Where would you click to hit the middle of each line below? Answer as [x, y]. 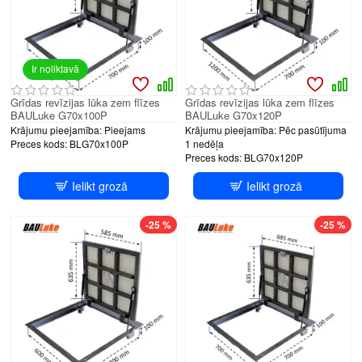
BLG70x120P [273, 157]
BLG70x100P [99, 143]
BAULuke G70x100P [59, 115]
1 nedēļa [204, 143]
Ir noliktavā [55, 68]
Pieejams [125, 129]
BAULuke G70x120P [233, 115]
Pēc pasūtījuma [312, 129]
